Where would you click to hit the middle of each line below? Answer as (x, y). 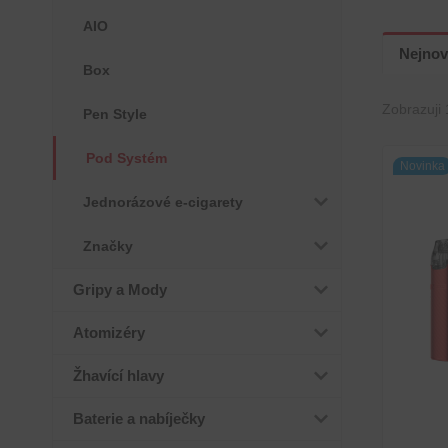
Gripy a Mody (120, 289)
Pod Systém (126, 158)
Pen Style (115, 114)
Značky (108, 246)
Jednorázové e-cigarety (163, 202)
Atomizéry (109, 332)
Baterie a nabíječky (139, 418)
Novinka (422, 166)
